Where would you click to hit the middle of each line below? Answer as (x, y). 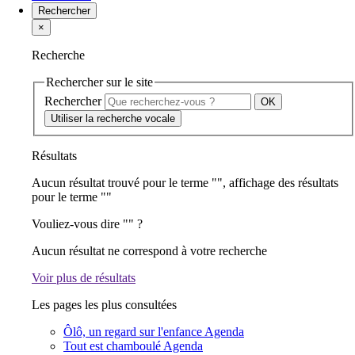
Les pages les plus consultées (104, 305)
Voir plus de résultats (84, 278)
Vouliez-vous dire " (80, 224)
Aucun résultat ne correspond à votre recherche (149, 251)
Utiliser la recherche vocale (113, 119)
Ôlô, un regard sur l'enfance (133, 332)
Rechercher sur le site (99, 82)
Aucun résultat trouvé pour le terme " (124, 183)
